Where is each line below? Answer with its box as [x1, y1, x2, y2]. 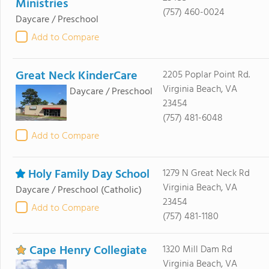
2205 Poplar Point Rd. [162, 67, 250, 83]
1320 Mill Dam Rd [162, 242, 232, 258]
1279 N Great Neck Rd [162, 166, 250, 181]
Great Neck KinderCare [16, 67, 138, 86]
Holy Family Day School [28, 165, 150, 184]
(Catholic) [101, 183, 142, 198]
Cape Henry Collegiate [29, 241, 147, 261]
